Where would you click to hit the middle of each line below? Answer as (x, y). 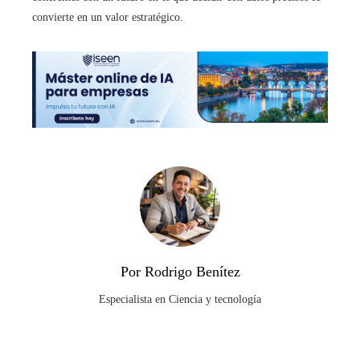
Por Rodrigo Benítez (180, 271)
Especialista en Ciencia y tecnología (180, 299)
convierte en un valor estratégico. (108, 17)
